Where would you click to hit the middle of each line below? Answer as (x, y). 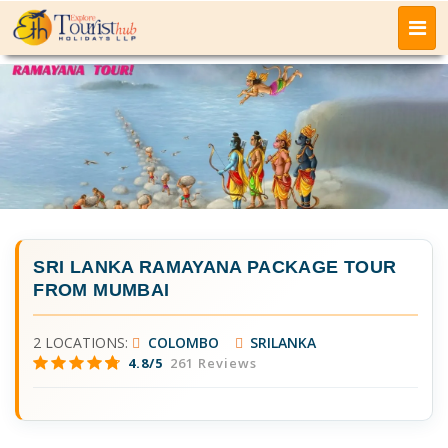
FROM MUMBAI (101, 289)
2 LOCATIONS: (83, 342)
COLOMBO (181, 342)
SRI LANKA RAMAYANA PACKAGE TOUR (215, 266)
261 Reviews (212, 362)
